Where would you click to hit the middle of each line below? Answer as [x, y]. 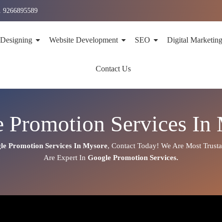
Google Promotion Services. [133, 158]
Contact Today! [136, 146]
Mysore [95, 146]
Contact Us [113, 69]
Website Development [83, 40]
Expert [67, 158]
